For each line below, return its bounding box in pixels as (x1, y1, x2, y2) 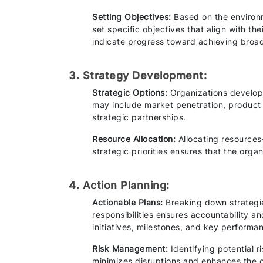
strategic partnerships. (92, 112, 186, 122)
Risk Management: (92, 243, 171, 254)
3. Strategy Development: (69, 69, 207, 82)
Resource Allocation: (92, 133, 178, 144)
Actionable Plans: (92, 197, 166, 207)
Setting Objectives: (92, 11, 174, 22)
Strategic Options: (92, 87, 167, 97)
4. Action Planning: (69, 178, 170, 191)
